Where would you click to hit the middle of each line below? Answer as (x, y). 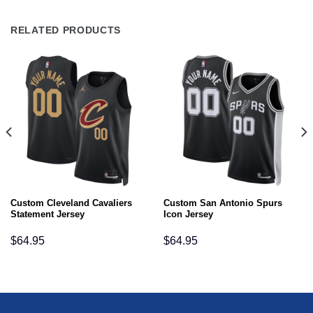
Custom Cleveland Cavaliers (71, 203)
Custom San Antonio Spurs (223, 203)
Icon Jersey (188, 214)
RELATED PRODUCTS (66, 30)
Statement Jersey (47, 214)
